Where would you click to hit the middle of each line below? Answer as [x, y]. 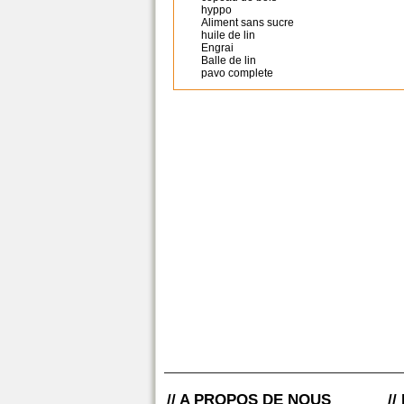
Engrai [217, 48]
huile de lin [228, 35]
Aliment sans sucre [248, 23]
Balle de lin [229, 60]
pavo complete [237, 73]
